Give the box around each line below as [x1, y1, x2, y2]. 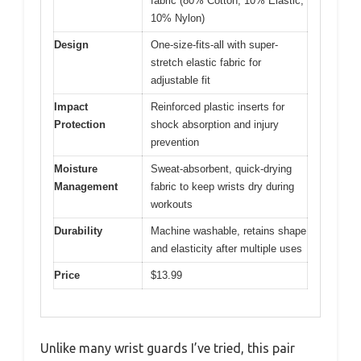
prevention [151, 135, 199, 148]
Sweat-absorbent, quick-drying [151, 162, 292, 175]
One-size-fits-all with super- [151, 38, 278, 51]
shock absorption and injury [151, 118, 279, 131]
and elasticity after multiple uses [151, 242, 302, 255]
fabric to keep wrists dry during [151, 180, 294, 193]
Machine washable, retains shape [151, 224, 306, 237]
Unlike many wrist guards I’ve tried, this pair [40, 341, 295, 356]
